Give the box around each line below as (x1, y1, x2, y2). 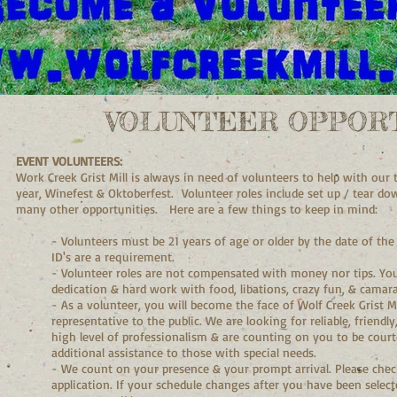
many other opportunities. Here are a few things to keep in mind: (16, 201, 378, 216)
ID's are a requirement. (51, 249, 175, 264)
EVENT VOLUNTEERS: (16, 153, 122, 168)
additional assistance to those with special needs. (51, 345, 316, 360)
